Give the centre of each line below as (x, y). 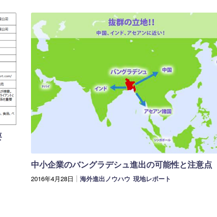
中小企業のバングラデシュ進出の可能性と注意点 (122, 164)
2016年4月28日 (52, 178)
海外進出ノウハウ (105, 178)
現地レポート (152, 178)
